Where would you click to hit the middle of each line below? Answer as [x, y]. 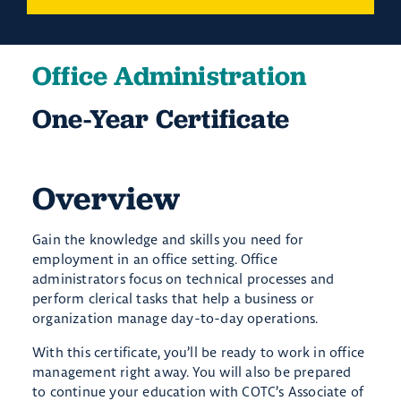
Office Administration [170, 76]
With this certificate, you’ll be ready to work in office [199, 353]
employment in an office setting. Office [155, 260]
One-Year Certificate [161, 119]
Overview [107, 199]
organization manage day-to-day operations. [175, 319]
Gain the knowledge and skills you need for [168, 240]
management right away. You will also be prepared [192, 372]
